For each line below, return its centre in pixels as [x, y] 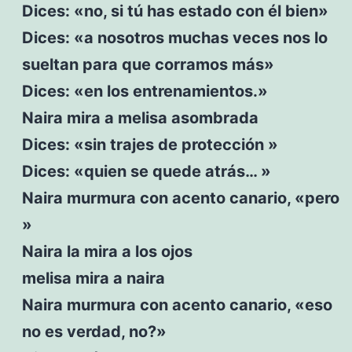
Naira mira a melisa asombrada [140, 117]
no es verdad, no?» [94, 331]
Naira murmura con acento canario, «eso [177, 304]
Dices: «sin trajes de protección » [150, 144]
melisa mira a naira [93, 278]
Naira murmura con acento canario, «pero [180, 198]
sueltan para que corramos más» [148, 64]
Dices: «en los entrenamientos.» [145, 91]
